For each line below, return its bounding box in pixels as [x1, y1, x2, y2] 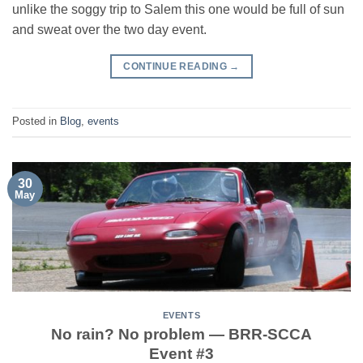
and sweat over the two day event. [12, 22, 207, 36]
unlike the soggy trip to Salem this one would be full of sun [12, 2, 344, 16]
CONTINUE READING [123, 60, 230, 72]
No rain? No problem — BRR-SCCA [51, 325, 312, 343]
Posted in [12, 114, 60, 127]
